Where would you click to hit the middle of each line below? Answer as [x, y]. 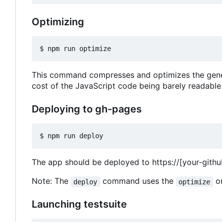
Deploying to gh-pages [87, 109]
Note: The [51, 181]
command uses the [138, 181]
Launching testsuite [79, 204]
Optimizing [58, 22]
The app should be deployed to [92, 162]
